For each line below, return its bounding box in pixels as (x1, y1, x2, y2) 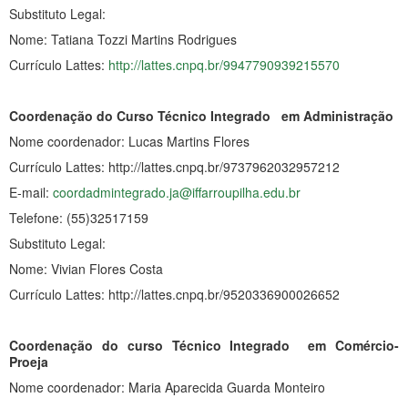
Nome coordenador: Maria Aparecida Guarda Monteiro (9, 377, 325, 396)
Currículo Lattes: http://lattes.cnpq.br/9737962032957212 (9, 157, 340, 176)
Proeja (9, 352, 48, 371)
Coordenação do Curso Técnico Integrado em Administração (9, 106, 393, 125)
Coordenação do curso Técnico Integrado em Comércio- (9, 335, 399, 354)
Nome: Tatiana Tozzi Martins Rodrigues (9, 29, 237, 48)
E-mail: (9, 182, 53, 201)
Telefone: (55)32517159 (9, 208, 148, 227)
